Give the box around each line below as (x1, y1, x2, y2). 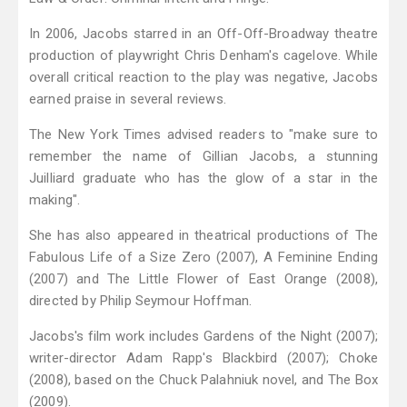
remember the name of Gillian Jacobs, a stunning (29, 148, 378, 165)
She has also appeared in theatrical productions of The (29, 227, 378, 244)
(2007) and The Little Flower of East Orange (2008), (29, 271, 378, 288)
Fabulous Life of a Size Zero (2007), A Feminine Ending (29, 249, 378, 266)
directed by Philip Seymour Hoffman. (29, 293, 253, 310)
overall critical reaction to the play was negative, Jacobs (29, 69, 378, 86)
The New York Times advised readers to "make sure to (29, 126, 378, 144)
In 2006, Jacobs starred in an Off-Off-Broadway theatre (29, 25, 378, 43)
